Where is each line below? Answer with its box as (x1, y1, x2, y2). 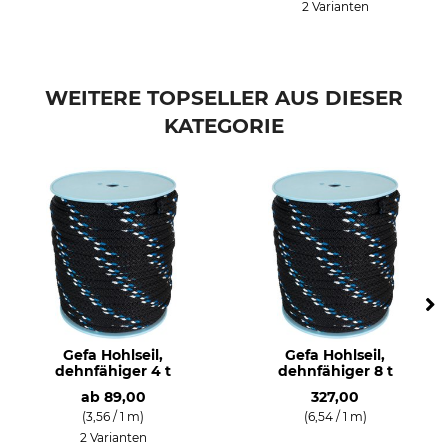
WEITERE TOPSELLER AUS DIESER (45, 85, 403, 110)
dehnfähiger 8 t (277, 361, 393, 380)
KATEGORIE (164, 113, 284, 138)
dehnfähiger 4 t (55, 361, 171, 380)
